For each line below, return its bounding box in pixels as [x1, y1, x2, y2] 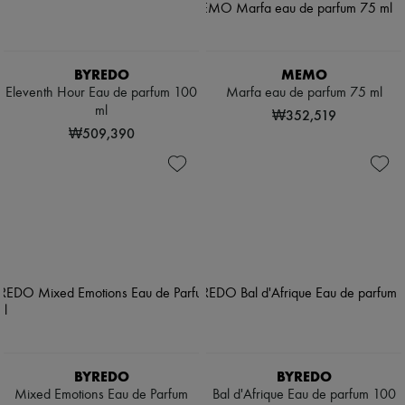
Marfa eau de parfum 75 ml [225, 86, 382, 101]
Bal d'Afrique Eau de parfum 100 [212, 388, 396, 403]
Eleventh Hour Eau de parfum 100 [5, 86, 197, 101]
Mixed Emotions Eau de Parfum [14, 388, 188, 403]
